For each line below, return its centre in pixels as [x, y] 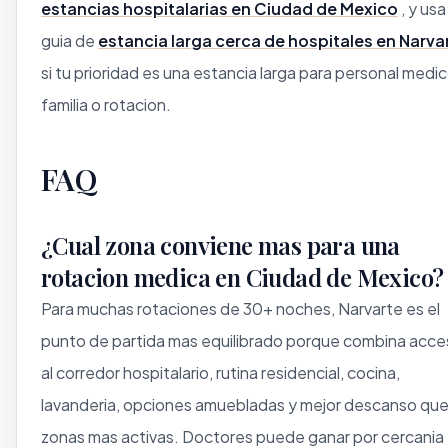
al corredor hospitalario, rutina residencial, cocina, [220, 372]
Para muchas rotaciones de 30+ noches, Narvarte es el [240, 308]
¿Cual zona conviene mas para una [220, 244]
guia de [69, 40]
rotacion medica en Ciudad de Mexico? [242, 276]
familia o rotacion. [106, 104]
